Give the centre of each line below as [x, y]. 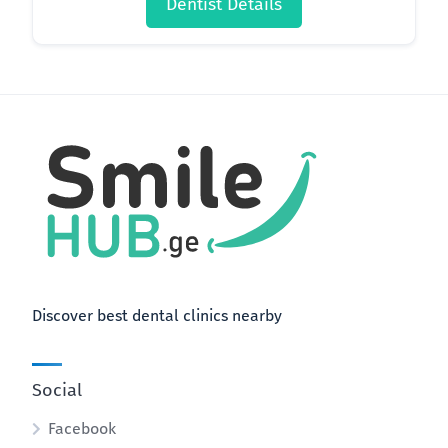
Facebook [82, 428]
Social [57, 390]
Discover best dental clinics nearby [157, 315]
